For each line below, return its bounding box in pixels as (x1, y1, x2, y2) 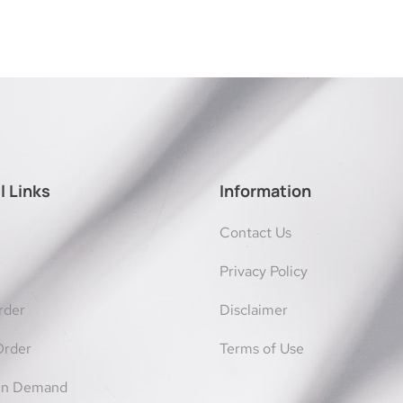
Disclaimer (219, 300, 288, 319)
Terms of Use (219, 339, 304, 358)
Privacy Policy (219, 262, 308, 281)
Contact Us (219, 223, 291, 242)
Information (219, 180, 311, 201)
